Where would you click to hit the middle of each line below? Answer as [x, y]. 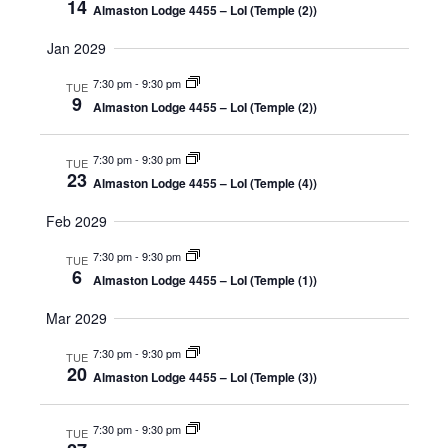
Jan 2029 [76, 48]
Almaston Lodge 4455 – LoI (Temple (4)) [204, 183]
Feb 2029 [76, 221]
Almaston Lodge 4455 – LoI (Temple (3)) [204, 377]
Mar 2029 [76, 318]
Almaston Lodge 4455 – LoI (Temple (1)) [204, 280]
